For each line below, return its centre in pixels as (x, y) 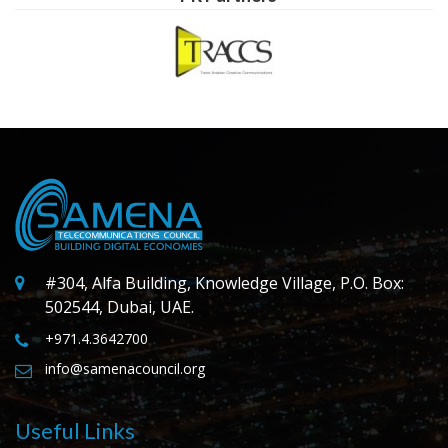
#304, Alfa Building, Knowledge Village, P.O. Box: (224, 283)
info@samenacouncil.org (125, 369)
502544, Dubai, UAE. (119, 307)
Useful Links (75, 431)
